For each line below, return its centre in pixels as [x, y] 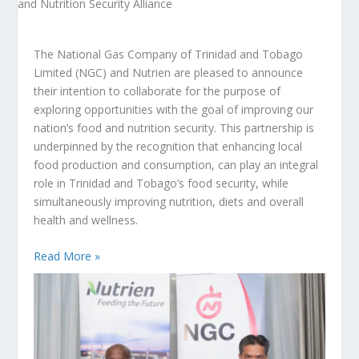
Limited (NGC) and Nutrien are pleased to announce [169, 73]
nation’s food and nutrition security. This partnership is [174, 128]
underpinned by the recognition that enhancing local [168, 146]
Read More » [67, 256]
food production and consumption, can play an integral [176, 165]
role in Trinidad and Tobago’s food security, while [161, 183]
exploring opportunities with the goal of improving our [174, 109]
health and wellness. [86, 220]
